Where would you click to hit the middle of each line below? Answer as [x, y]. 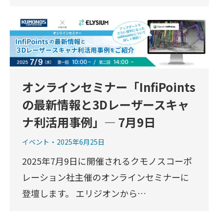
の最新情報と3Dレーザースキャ [106, 105]
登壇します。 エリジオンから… [84, 193]
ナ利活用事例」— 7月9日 [89, 122]
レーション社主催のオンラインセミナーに [106, 177]
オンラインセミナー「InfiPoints [109, 87]
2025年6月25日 [81, 142]
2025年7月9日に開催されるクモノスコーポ [107, 161]
